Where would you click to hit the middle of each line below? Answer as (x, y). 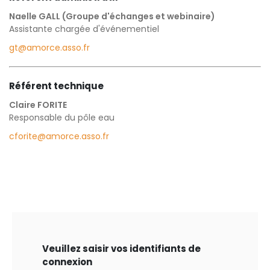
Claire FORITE (38, 105)
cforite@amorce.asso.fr (59, 136)
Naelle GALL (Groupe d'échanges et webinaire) (112, 16)
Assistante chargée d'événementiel (84, 29)
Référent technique (56, 86)
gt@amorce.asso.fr (49, 47)
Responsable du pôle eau (62, 117)
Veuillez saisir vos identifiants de (121, 248)
